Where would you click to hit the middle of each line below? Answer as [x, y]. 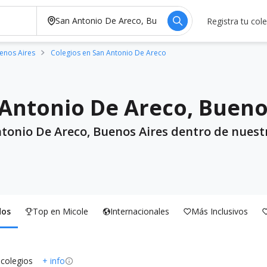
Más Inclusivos [220, 211]
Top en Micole [60, 211]
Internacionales [140, 211]
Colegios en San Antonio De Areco [108, 53]
